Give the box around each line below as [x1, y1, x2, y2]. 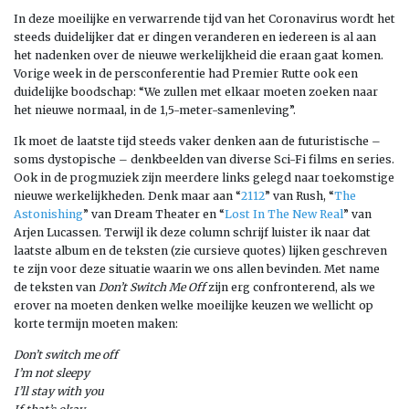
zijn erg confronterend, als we [205, 280, 375, 294]
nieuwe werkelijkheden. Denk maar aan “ [14, 189, 241, 203]
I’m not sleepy [14, 366, 89, 380]
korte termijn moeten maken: [14, 317, 178, 330]
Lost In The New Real [225, 207, 343, 221]
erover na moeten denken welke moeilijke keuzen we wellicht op [14, 299, 373, 312]
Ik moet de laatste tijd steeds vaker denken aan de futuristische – [14, 134, 381, 148]
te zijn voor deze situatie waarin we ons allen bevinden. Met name [14, 262, 380, 276]
